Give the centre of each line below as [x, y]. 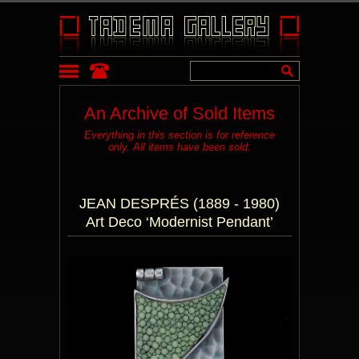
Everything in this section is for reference [179, 135]
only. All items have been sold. [179, 147]
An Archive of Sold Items [179, 113]
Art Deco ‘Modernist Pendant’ [179, 222]
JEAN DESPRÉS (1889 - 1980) [179, 204]
